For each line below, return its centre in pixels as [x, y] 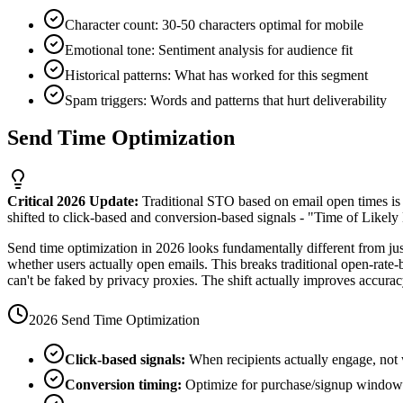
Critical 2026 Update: [73, 201]
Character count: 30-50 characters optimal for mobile [214, 24]
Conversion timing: [123, 385]
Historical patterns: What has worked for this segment [216, 75]
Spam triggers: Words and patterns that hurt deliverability [226, 100]
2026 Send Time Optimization [114, 320]
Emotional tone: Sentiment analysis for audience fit [209, 49]
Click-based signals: [125, 360]
